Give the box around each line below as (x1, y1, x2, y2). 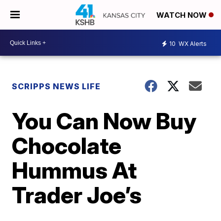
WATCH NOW (156, 10, 209, 20)
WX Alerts (177, 39, 207, 47)
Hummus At (12, 156, 137, 184)
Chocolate (12, 132, 122, 159)
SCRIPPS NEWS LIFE (12, 81, 101, 91)
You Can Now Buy (12, 107, 197, 135)
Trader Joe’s (12, 181, 142, 209)
